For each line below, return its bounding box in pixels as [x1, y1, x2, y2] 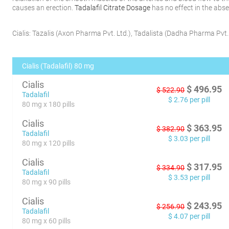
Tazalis [32, 29, 55, 37]
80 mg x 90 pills [22, 178, 71, 186]
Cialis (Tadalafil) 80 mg [22, 62, 95, 70]
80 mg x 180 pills [22, 100, 75, 108]
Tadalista [134, 29, 164, 37]
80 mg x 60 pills [22, 217, 71, 225]
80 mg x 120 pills [22, 139, 75, 147]
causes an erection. [12, 4, 75, 12]
